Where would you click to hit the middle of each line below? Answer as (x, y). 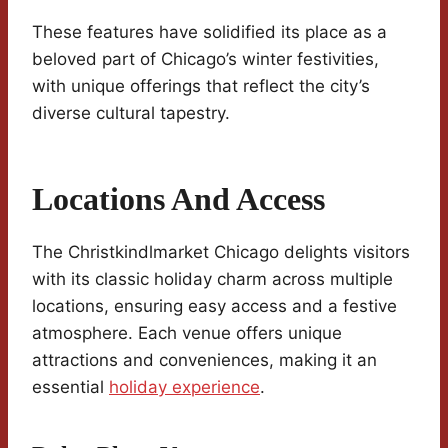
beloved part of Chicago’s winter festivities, (205, 59)
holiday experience (184, 387)
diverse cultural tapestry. (131, 113)
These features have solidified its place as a (209, 32)
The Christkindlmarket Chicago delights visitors (221, 252)
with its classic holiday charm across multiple (212, 279)
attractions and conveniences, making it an (204, 360)
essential (70, 387)
